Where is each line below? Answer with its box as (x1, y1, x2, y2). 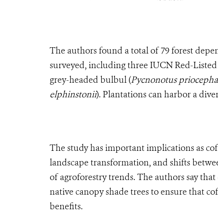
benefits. (50, 200, 83, 212)
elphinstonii (50, 88, 96, 100)
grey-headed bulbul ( (50, 73, 131, 86)
